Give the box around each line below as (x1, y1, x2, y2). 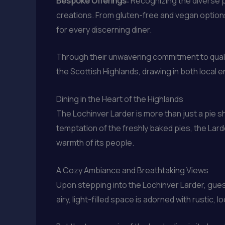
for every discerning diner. (56, 24, 152, 35)
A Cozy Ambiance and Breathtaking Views (56, 164, 208, 176)
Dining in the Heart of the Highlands (56, 93, 183, 104)
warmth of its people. (56, 137, 134, 148)
